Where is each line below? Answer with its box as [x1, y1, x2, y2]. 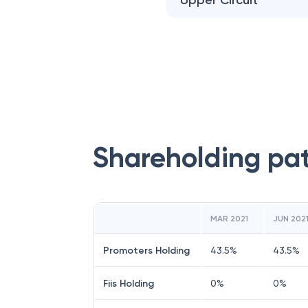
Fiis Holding [103, 278, 154, 289]
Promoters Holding [103, 245, 190, 256]
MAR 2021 [210, 214, 248, 223]
